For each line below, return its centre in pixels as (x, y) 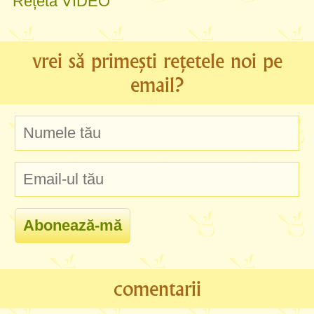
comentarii (157, 288)
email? (157, 84)
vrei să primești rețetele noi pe (157, 61)
